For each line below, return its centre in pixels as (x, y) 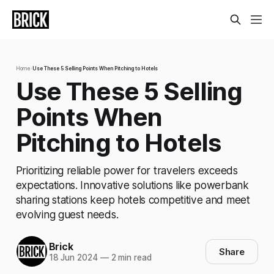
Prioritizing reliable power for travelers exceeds (127, 171)
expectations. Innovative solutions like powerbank (132, 185)
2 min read (130, 257)
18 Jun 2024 (73, 257)
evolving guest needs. (67, 215)
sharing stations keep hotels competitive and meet (133, 200)
